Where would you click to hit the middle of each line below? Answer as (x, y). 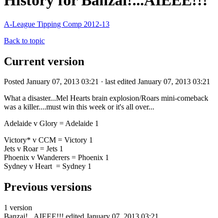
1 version (18, 208)
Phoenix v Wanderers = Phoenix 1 (56, 158)
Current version (44, 61)
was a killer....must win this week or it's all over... (79, 107)
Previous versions (48, 187)
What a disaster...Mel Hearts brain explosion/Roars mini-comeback (106, 98)
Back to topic (24, 40)
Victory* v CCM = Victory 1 (48, 140)
